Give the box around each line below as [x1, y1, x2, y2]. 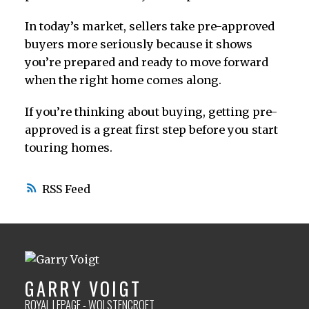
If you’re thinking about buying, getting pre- [24, 104, 277, 119]
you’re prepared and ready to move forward [24, 54, 268, 69]
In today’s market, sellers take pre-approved [24, 19, 275, 33]
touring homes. [24, 140, 112, 154]
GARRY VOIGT [24, 275, 142, 303]
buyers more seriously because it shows [24, 37, 252, 51]
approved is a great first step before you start [24, 122, 278, 137]
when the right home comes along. [24, 72, 221, 87]
